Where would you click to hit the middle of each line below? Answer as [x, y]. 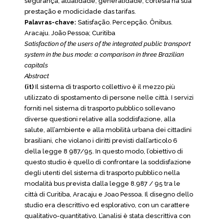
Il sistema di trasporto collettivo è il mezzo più [104, 87]
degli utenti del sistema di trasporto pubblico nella [102, 173]
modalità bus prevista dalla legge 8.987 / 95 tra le [102, 184]
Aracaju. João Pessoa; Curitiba [70, 33]
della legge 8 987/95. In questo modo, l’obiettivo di [104, 151]
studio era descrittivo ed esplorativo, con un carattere [107, 205]
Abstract [37, 76]
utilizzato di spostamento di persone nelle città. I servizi [109, 98]
